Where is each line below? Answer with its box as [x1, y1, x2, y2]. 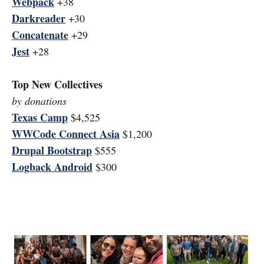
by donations [12, 94, 67, 108]
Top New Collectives [12, 77, 103, 93]
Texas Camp [12, 110, 68, 126]
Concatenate [12, 27, 68, 43]
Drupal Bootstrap [12, 143, 92, 159]
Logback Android [12, 159, 93, 175]
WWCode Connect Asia [12, 126, 120, 142]
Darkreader [12, 11, 65, 27]
